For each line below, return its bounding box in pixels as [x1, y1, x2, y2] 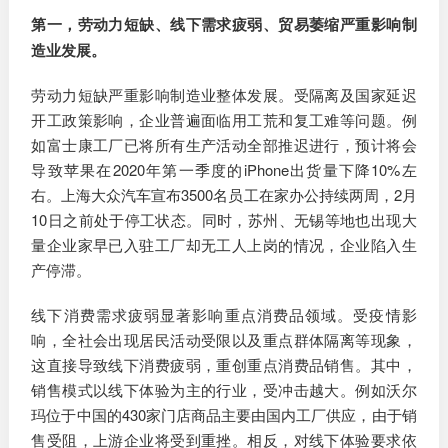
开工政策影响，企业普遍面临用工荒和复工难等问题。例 [31, 109, 417, 131]
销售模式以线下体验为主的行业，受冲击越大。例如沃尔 [31, 378, 417, 400]
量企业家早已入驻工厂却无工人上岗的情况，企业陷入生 [31, 234, 417, 256]
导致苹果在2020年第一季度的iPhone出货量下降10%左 [31, 159, 417, 181]
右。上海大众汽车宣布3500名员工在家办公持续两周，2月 [31, 184, 417, 206]
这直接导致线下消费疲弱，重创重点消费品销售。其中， [31, 353, 417, 375]
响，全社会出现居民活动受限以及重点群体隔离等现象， [31, 328, 417, 350]
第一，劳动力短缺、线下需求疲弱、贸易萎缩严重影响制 [31, 13, 417, 36]
